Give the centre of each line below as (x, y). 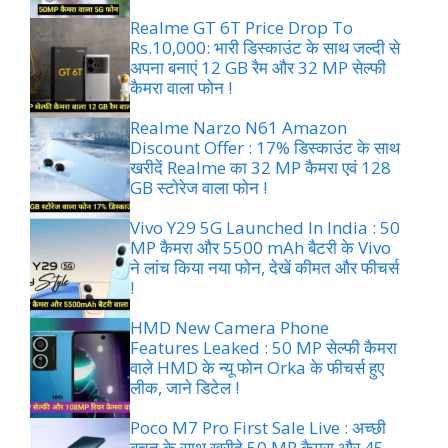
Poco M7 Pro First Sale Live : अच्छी (258, 428)
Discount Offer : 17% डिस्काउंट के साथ (265, 148)
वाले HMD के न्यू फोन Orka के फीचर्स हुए (257, 368)
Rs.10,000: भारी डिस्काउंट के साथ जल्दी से (265, 48)
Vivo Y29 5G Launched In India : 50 (265, 228)
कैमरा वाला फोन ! (181, 88)
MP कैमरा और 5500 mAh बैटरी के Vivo (260, 248)
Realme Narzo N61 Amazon (238, 128)
